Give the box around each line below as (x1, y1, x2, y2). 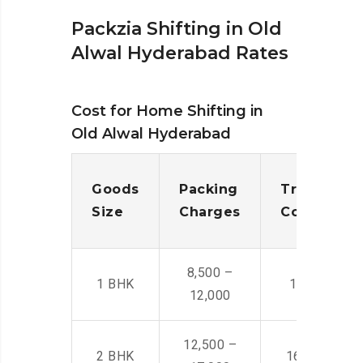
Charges (179, 204, 241, 220)
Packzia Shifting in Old (71, 18, 282, 41)
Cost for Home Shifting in (71, 102, 263, 121)
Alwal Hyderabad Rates (71, 42, 288, 65)
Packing (179, 181, 238, 198)
